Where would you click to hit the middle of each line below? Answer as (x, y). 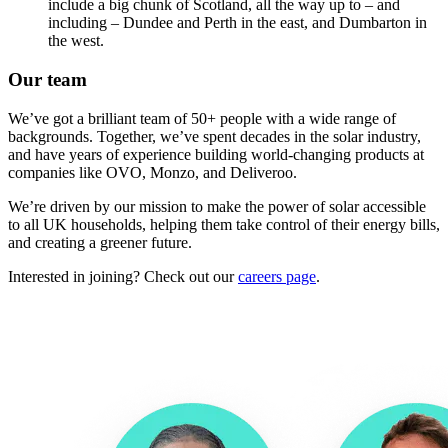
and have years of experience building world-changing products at (216, 154)
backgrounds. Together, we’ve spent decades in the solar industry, (214, 136)
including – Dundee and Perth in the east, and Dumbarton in (237, 23)
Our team (47, 80)
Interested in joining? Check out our (123, 276)
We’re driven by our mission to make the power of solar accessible (217, 206)
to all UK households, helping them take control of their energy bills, (224, 224)
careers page (277, 276)
